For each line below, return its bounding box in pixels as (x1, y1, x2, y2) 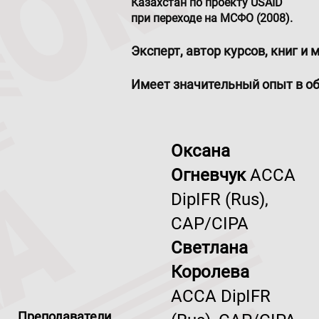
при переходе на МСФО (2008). (131, 11, 293, 25)
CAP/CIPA (171, 214, 249, 234)
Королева (171, 262, 249, 282)
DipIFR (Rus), (171, 189, 268, 209)
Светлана (171, 238, 248, 258)
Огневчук (171, 165, 250, 185)
